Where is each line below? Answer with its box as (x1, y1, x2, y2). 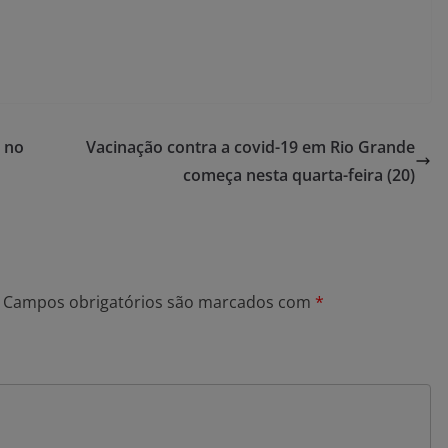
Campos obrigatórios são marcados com (3, 290, 315, 313)
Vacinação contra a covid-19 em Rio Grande (86, 135, 415, 158)
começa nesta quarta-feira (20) (183, 163, 415, 186)
